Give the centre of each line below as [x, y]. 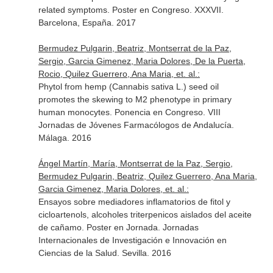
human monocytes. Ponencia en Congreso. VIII [129, 112]
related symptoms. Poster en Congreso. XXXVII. [131, 10]
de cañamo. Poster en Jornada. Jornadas [118, 227]
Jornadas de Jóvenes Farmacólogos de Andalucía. [136, 125]
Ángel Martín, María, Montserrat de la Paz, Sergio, [135, 163]
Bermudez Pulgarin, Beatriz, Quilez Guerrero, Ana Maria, [147, 176]
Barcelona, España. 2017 [87, 23]
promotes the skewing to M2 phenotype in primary [135, 99]
